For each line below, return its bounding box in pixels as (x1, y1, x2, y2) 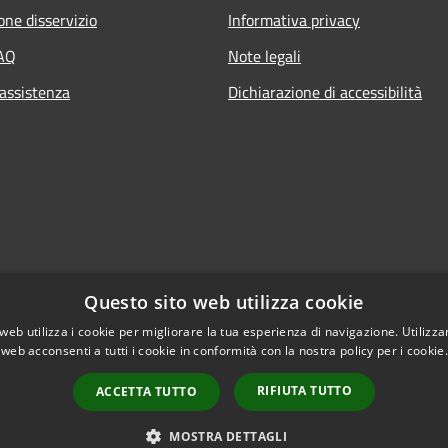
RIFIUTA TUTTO (257, 382, 353, 399)
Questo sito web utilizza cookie (84, 290, 364, 314)
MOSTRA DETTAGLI (169, 428, 288, 445)
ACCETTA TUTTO (95, 383, 197, 400)
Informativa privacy (228, 7, 360, 32)
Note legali (228, 43, 301, 68)
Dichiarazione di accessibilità (228, 79, 422, 104)
